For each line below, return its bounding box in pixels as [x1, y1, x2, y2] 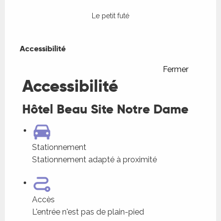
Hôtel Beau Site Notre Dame [22, 101, 188, 117]
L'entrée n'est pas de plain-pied [32, 207, 144, 217]
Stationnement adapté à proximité [32, 154, 157, 164]
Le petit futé [92, 11, 129, 20]
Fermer [163, 64, 188, 74]
